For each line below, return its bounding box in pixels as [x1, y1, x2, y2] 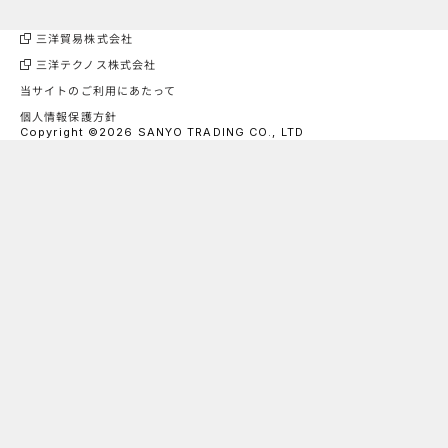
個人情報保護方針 [20, 108, 117, 125]
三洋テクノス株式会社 [36, 56, 157, 73]
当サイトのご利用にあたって [20, 82, 177, 99]
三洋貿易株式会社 [36, 30, 133, 47]
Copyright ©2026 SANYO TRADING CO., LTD [20, 125, 304, 140]
